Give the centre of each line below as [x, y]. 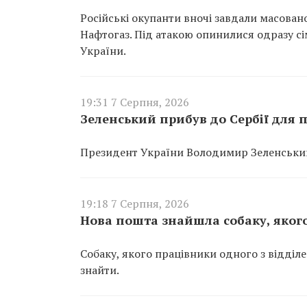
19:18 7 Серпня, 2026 [135, 203]
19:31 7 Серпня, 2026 [135, 102]
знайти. [100, 270]
